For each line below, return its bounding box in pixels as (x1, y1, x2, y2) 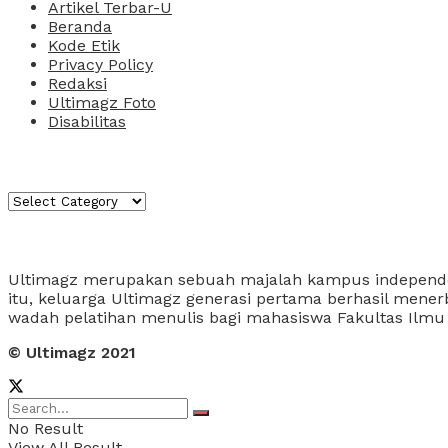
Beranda (48, 17, 112, 37)
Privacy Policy (48, 55, 153, 75)
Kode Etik (48, 36, 120, 56)
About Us (8, 229, 91, 252)
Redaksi (48, 74, 107, 94)
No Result (8, 419, 83, 439)
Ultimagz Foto (48, 93, 156, 113)
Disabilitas (48, 112, 126, 132)
